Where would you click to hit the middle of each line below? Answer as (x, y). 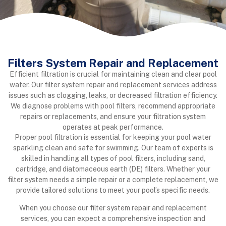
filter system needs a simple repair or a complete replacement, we (113, 180)
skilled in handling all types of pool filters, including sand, (113, 159)
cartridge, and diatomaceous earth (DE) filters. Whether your (113, 169)
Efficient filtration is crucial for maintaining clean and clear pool (113, 74)
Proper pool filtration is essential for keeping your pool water (113, 137)
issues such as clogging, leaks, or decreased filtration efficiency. (113, 95)
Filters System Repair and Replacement (113, 63)
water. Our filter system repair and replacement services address (113, 84)
